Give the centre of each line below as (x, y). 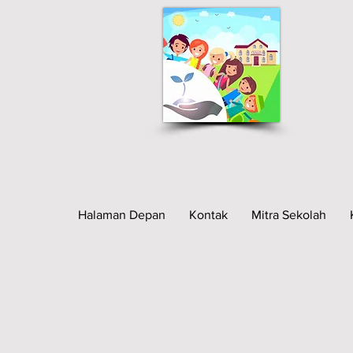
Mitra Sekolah (289, 215)
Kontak (208, 215)
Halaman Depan (122, 215)
